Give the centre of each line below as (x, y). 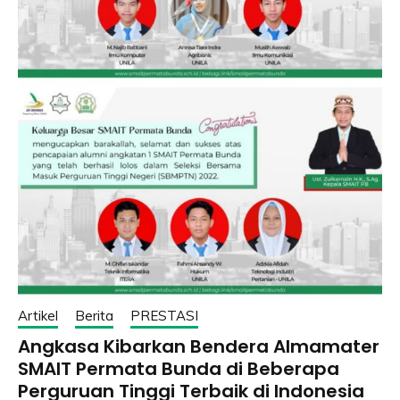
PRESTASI (164, 316)
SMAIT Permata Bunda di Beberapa (179, 369)
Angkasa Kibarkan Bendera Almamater (199, 347)
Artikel (38, 316)
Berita (94, 316)
